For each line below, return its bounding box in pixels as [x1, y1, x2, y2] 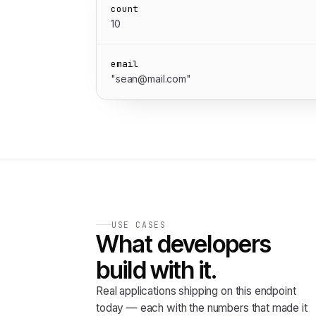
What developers [96, 229, 272, 258]
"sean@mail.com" [111, 73, 191, 85]
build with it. [96, 255, 217, 284]
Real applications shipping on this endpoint [96, 284, 296, 298]
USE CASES [111, 219, 166, 230]
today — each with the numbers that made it [96, 301, 308, 315]
